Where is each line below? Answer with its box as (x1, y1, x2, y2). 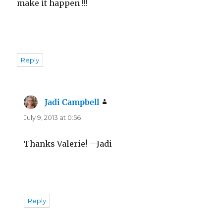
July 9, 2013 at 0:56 (24, 113, 81, 121)
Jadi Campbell (45, 97, 100, 107)
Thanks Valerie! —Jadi (24, 138, 112, 149)
